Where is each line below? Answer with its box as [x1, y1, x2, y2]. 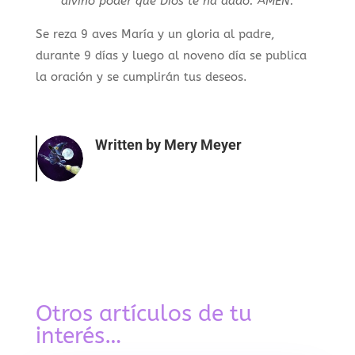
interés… [35, 323, 122, 349]
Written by [94, 136, 164, 154]
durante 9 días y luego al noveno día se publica [35, 48, 307, 63]
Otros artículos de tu [35, 300, 252, 327]
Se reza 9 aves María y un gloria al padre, [35, 27, 275, 42]
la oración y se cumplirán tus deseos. [35, 70, 247, 85]
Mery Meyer [163, 136, 242, 154]
